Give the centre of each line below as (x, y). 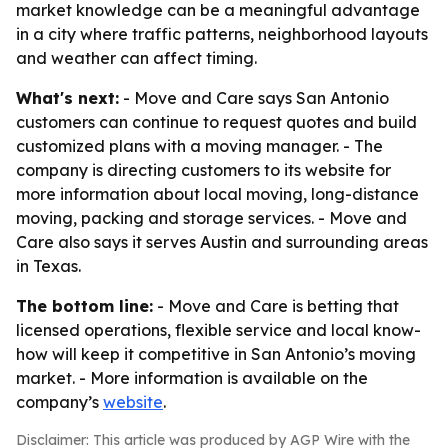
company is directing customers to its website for (203, 170)
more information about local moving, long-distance (217, 194)
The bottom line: (84, 306)
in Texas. (48, 266)
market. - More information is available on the (192, 378)
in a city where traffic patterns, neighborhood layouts (222, 34)
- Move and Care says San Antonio (254, 98)
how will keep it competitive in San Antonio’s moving (216, 354)
